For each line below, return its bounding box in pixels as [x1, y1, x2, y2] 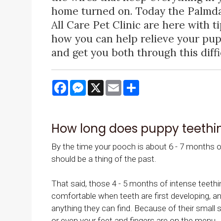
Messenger [86, 79, 127, 89]
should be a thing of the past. [51, 154, 156, 164]
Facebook [68, 79, 105, 89]
